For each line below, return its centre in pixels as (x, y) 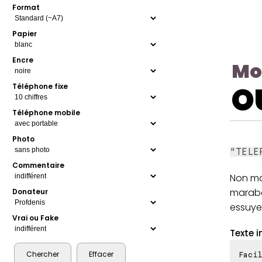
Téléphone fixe (40, 87)
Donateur (30, 192)
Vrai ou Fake (36, 218)
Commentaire (39, 166)
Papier (25, 34)
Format (26, 8)
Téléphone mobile (46, 113)
